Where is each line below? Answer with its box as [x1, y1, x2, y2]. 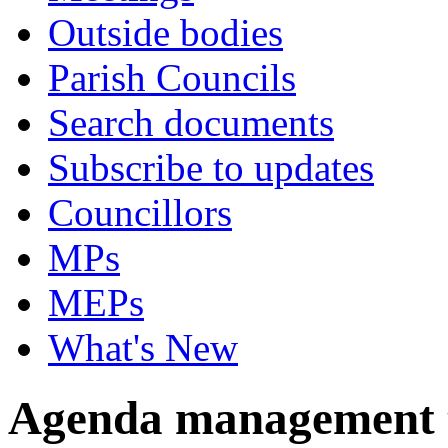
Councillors [48, 191, 232, 234]
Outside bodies [48, 11, 283, 54]
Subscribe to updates [48, 146, 374, 189]
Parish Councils [48, 56, 296, 99]
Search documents [48, 101, 334, 144]
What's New [48, 326, 238, 369]
